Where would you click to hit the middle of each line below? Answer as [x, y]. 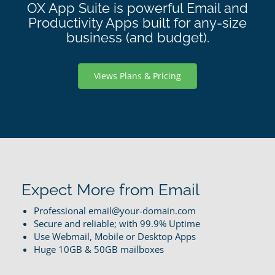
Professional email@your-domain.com [115, 210]
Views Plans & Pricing [137, 76]
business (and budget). [137, 37]
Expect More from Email [110, 189]
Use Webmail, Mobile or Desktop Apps [115, 236]
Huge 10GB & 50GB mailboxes [99, 249]
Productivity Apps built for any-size [137, 22]
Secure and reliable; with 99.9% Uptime [117, 223]
